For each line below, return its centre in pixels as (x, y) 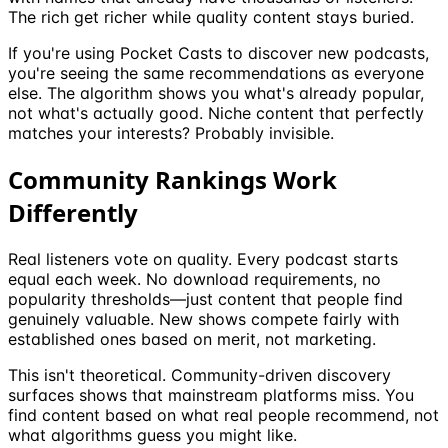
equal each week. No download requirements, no (194, 279)
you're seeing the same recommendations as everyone (216, 73)
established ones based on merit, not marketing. (192, 339)
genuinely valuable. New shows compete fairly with (203, 319)
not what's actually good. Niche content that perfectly (216, 113)
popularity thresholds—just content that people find (205, 299)
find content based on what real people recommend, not (223, 415)
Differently (73, 213)
